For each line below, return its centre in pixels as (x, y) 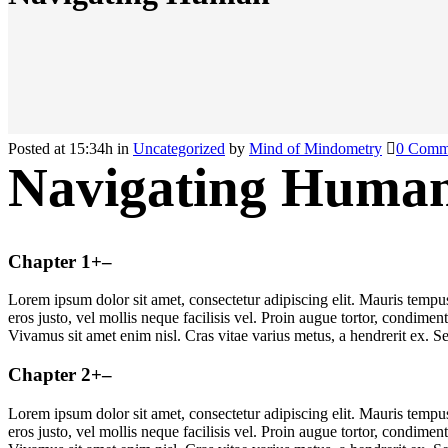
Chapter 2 (49, 375)
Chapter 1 (49, 261)
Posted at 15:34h (60, 148)
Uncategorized (179, 148)
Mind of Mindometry (315, 148)
